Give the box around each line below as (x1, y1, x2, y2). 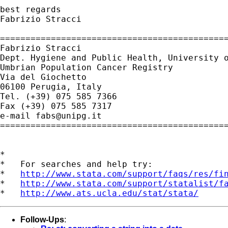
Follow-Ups (20, 215, 64, 224)
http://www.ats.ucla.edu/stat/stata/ (20, 188, 198, 198)
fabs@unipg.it (36, 110, 102, 121)
